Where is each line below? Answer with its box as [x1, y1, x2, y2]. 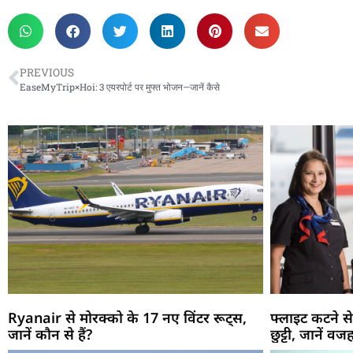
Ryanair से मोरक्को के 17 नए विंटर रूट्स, [8, 307, 247, 327]
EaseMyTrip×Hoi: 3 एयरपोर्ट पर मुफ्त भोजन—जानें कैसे [20, 80, 220, 93]
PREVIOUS [20, 65, 74, 80]
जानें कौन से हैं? [8, 324, 92, 344]
